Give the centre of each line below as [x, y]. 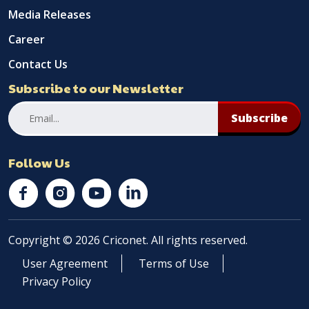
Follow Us [39, 162]
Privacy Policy [57, 281]
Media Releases [50, 14]
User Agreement [65, 263]
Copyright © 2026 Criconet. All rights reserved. [128, 240]
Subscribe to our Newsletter [96, 88]
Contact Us [38, 64]
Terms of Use [174, 263]
